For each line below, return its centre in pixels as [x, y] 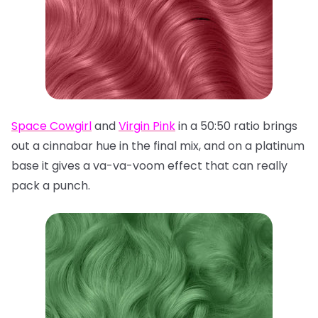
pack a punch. [52, 186]
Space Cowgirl [51, 126]
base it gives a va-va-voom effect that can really [149, 166]
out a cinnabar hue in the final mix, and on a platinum [158, 146]
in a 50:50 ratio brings [236, 126]
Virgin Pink [147, 126]
